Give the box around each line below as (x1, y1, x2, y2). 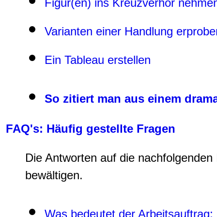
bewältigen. (25, 169, 83, 182)
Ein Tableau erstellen (45, 53, 151, 66)
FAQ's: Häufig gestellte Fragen (6, 122, 175, 136)
